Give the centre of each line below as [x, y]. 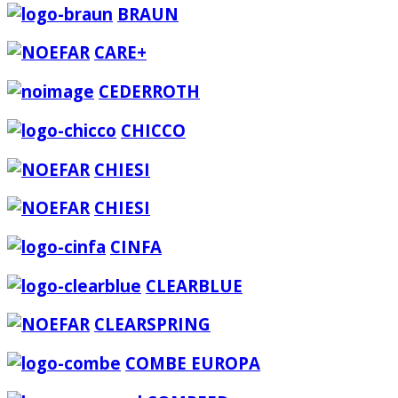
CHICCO [153, 130]
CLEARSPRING [152, 324]
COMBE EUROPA [193, 363]
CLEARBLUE [194, 285]
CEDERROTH [149, 92]
